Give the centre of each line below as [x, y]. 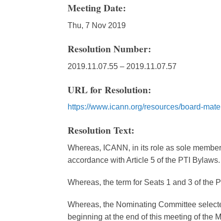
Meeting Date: [98, 8]
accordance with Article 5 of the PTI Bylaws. [144, 160]
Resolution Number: [111, 49]
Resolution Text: [102, 130]
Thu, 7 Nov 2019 [97, 25]
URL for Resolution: [111, 90]
